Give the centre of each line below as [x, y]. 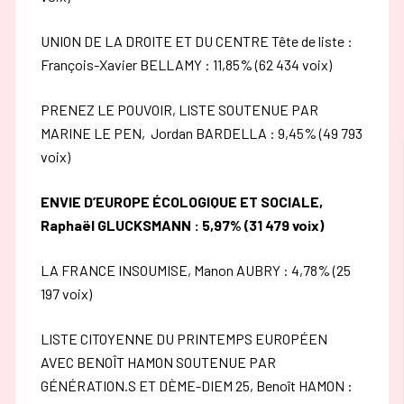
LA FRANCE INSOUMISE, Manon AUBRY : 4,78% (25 [196, 270]
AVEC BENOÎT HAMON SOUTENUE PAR [159, 362]
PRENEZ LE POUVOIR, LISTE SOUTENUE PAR [180, 109]
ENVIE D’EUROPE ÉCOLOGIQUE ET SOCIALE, [182, 201]
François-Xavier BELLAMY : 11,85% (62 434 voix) [187, 64]
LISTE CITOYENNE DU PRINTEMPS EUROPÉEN [184, 338]
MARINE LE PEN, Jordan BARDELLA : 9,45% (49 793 [202, 133]
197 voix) [67, 293]
